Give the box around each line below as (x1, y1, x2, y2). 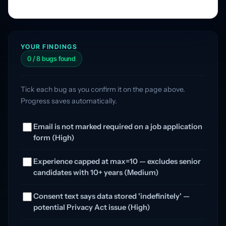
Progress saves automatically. (21, 96, 117, 105)
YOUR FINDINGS (21, 42, 78, 50)
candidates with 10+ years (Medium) (33, 167, 158, 177)
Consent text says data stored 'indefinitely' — (33, 191, 190, 201)
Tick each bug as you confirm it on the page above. (21, 84, 185, 94)
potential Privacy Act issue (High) (33, 202, 150, 212)
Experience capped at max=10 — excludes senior (33, 156, 201, 166)
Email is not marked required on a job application (33, 122, 202, 131)
